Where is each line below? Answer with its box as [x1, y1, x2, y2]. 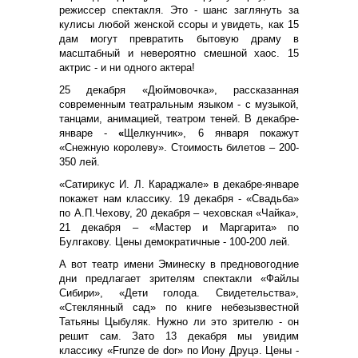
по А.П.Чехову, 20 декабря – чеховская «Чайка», [59, 206, 299, 219]
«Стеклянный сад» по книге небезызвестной [59, 300, 299, 313]
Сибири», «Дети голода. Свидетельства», [59, 286, 299, 299]
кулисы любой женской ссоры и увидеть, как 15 [59, 18, 299, 30]
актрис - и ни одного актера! [59, 61, 195, 74]
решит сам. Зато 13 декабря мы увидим [59, 329, 299, 342]
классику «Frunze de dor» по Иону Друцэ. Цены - [59, 344, 299, 356]
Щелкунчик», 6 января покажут [124, 126, 300, 139]
